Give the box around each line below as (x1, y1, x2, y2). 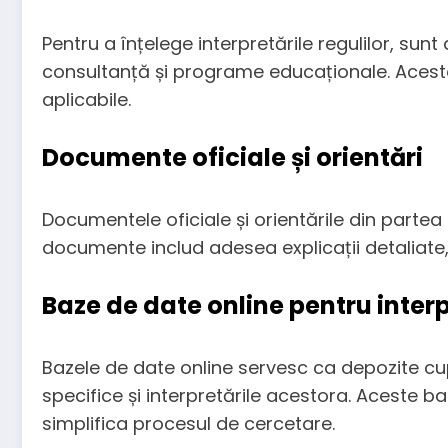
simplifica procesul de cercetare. (42, 410, 335, 436)
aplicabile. (42, 87, 131, 113)
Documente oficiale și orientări (42, 141, 423, 175)
